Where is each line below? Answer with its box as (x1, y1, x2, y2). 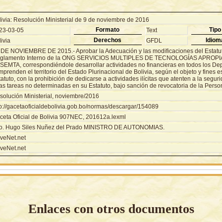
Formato (96, 26, 119, 33)
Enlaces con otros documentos (28, 201, 194, 216)
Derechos (94, 36, 121, 44)
